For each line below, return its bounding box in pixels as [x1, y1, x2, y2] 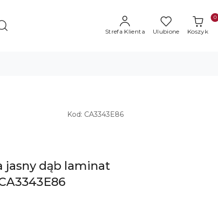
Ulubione [152, 28, 180, 35]
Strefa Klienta [105, 28, 145, 35]
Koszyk [187, 28, 208, 35]
